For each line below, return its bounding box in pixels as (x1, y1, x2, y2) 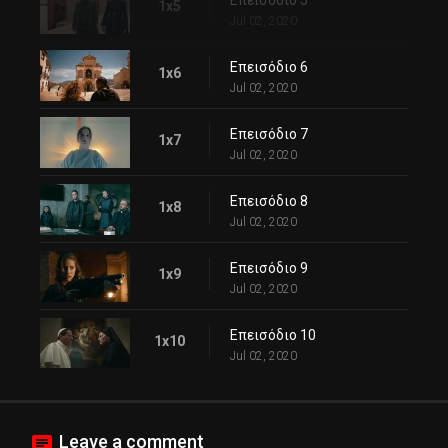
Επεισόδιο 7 (230, 125, 308, 142)
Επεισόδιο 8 (230, 192, 308, 209)
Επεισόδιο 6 (230, 59, 308, 76)
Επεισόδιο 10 (230, 326, 316, 343)
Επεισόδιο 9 (230, 259, 308, 276)
